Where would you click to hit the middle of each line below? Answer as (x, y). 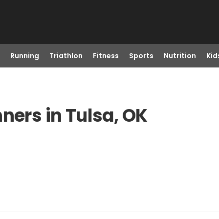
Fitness (106, 56)
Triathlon (66, 56)
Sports (141, 56)
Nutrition (180, 56)
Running (24, 56)
